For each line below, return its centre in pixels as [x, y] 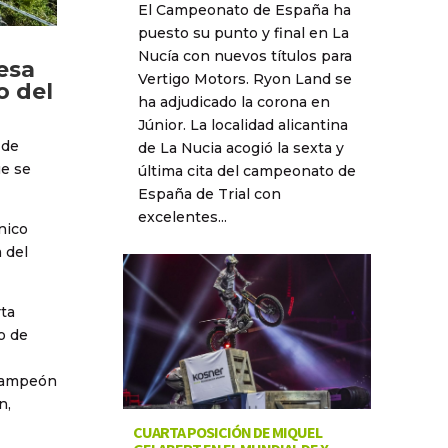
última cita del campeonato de [246, 171]
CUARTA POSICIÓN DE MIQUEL [227, 432]
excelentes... [182, 217]
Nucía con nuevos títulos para [244, 56]
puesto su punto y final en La [243, 33]
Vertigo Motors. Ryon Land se [244, 79]
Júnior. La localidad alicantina [242, 125]
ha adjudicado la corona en [233, 102]
